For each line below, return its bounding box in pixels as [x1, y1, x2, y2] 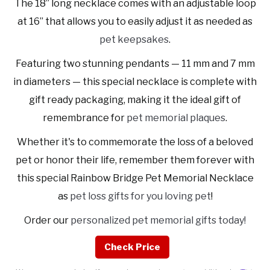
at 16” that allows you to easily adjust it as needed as [17, 16, 253, 28]
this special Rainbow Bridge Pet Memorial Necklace [16, 172, 254, 184]
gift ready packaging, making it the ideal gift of [29, 94, 241, 106]
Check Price [104, 242, 160, 253]
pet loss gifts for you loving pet [69, 190, 211, 202]
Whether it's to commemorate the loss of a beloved [17, 136, 253, 148]
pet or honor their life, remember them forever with [16, 154, 254, 166]
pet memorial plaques [127, 112, 225, 124]
